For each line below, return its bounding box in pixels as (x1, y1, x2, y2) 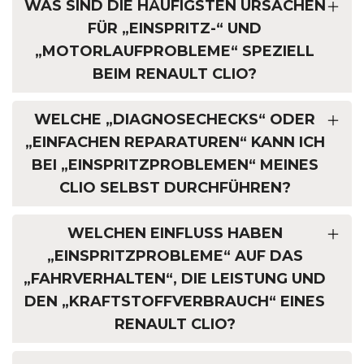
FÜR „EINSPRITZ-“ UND (88, 19, 262, 38)
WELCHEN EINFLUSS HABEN (67, 224, 283, 243)
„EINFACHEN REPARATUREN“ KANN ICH (24, 133, 325, 152)
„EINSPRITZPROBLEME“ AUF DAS (46, 247, 303, 266)
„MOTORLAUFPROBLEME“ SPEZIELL (35, 42, 314, 61)
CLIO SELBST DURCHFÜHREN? (58, 179, 291, 197)
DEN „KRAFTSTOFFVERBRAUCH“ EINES (24, 292, 325, 311)
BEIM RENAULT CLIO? (93, 65, 257, 84)
